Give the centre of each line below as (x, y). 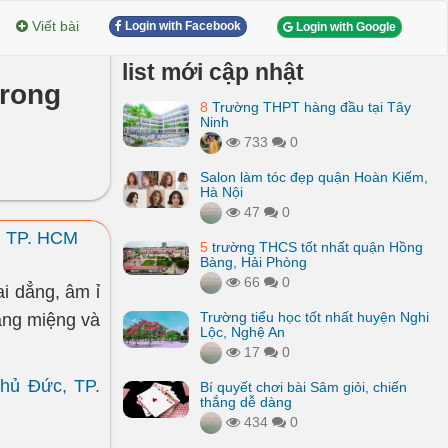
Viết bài (55, 26)
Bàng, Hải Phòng (253, 262)
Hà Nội (221, 192)
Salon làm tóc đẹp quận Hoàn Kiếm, (314, 177)
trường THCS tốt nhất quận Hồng (315, 247)
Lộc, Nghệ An (242, 332)
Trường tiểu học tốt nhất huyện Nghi (314, 317)
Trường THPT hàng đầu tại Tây (309, 107)
